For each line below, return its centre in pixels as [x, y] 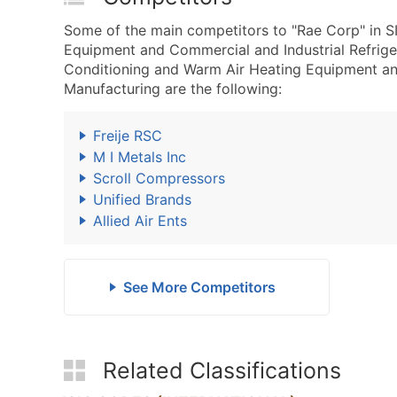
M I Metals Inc [140, 157]
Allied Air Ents [140, 221]
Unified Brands [142, 199]
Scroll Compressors [159, 178]
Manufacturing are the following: [173, 89]
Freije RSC [128, 136]
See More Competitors [199, 287]
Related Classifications [222, 370]
